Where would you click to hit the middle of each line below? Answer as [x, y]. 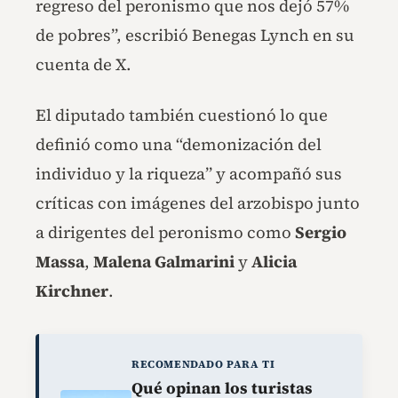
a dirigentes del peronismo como [165, 233]
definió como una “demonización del [179, 145]
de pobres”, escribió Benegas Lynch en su [195, 36]
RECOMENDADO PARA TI [203, 365]
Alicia [274, 262]
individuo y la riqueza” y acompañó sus [189, 174]
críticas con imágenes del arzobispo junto [198, 203]
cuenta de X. [84, 65]
